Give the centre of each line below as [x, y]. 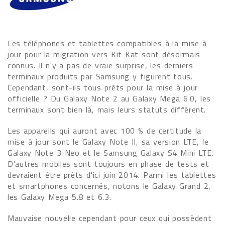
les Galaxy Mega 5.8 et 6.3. [60, 197]
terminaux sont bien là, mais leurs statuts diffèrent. [107, 109]
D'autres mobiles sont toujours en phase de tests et [108, 164]
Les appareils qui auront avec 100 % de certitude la [105, 131]
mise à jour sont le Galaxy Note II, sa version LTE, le [108, 142]
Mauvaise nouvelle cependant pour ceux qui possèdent [110, 218]
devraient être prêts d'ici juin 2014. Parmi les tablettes [112, 175]
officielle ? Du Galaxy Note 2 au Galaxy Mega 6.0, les [109, 98]
